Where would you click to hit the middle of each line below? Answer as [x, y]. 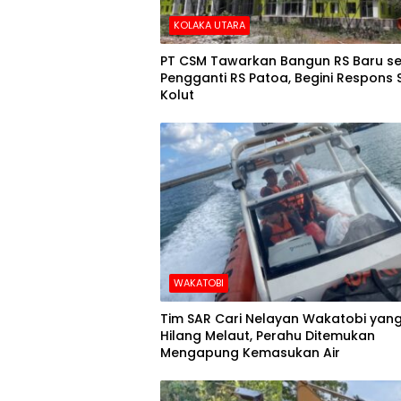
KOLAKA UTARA [209, 26]
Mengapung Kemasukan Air [250, 353]
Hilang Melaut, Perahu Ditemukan [268, 336]
